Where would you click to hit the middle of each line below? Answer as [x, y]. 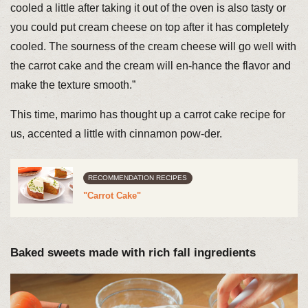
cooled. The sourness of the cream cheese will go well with [153, 47]
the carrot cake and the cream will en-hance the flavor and [150, 66]
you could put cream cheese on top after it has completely [149, 27]
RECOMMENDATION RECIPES [138, 177]
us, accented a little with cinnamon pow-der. [116, 134]
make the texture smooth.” [73, 85]
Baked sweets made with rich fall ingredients [133, 253]
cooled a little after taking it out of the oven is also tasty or [148, 8]
